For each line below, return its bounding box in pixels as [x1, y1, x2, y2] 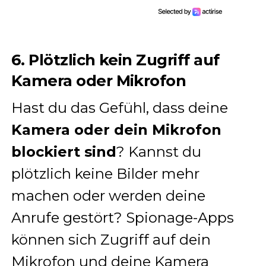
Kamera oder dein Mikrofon [11, 121, 221, 139]
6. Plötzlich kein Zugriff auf [11, 50, 220, 69]
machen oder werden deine [11, 187, 205, 205]
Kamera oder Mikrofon [11, 71, 186, 90]
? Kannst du [116, 143, 201, 161]
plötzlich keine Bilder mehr [11, 165, 199, 183]
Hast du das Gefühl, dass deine [11, 99, 228, 117]
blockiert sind [11, 143, 116, 161]
